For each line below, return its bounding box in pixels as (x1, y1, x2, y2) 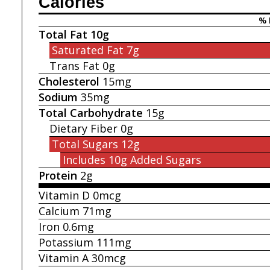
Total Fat (39, 27, 87, 42)
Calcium (39, 203, 80, 218)
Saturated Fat (51, 42, 124, 57)
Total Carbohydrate (39, 105, 143, 120)
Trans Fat (49, 58, 99, 73)
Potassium (39, 234, 93, 250)
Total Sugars (51, 136, 118, 151)
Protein (39, 168, 77, 183)
